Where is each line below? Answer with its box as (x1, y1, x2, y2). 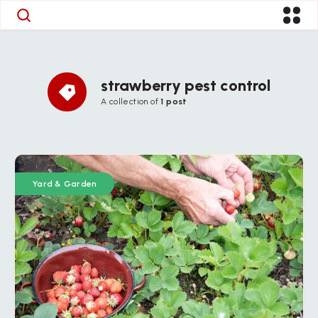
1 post (160, 97, 187, 106)
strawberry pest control (101, 76, 270, 95)
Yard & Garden (33, 179, 97, 189)
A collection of (101, 97, 161, 106)
